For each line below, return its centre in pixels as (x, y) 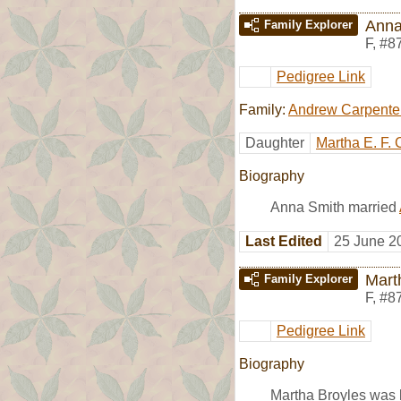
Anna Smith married (335, 207)
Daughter (275, 142)
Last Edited (284, 241)
